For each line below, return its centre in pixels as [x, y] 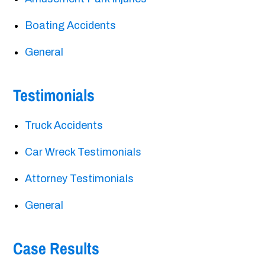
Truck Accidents [64, 126]
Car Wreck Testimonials [83, 152]
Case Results [56, 249]
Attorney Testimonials [80, 179]
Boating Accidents [71, 26]
